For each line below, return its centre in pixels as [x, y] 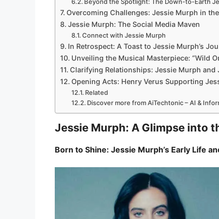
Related [97, 93]
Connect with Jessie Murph [124, 35]
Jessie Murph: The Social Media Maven [134, 24]
